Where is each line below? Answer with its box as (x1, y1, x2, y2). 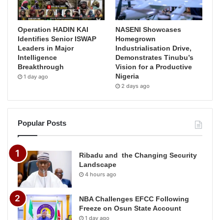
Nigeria (115, 72, 139, 80)
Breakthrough (18, 62, 64, 71)
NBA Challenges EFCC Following (79, 194, 189, 203)
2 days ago (121, 82, 150, 89)
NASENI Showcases (115, 25, 182, 33)
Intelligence (18, 53, 57, 61)
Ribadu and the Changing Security (79, 151, 197, 159)
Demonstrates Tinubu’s (115, 53, 194, 61)
